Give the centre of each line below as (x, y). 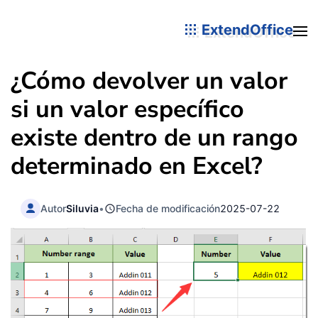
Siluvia (83, 208)
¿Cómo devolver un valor (149, 81)
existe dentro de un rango (154, 138)
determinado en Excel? (137, 166)
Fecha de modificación (168, 208)
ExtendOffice (246, 29)
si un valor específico (127, 109)
